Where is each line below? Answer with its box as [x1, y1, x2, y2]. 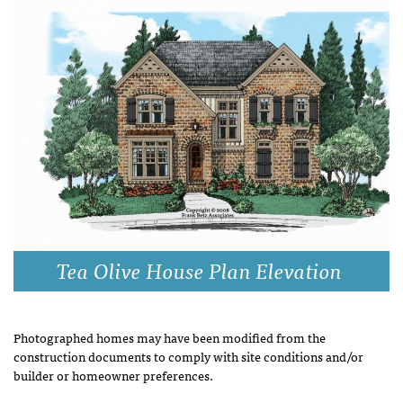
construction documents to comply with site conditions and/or [13, 345, 363, 366]
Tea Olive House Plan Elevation [57, 251, 342, 287]
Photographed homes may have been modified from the [13, 326, 326, 347]
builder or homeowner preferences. [13, 363, 213, 385]
